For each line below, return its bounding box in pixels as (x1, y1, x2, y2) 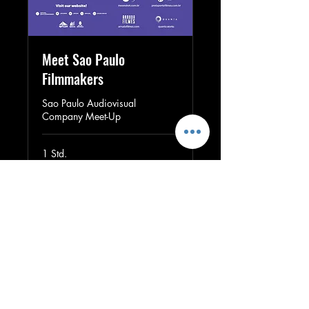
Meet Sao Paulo (42, 49, 125, 70)
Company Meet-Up (42, 110, 121, 123)
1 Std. (42, 147, 67, 161)
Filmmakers (42, 68, 103, 90)
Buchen (93, 183, 128, 198)
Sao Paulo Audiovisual (42, 97, 136, 110)
